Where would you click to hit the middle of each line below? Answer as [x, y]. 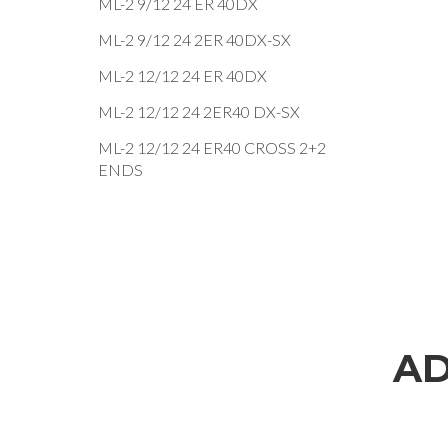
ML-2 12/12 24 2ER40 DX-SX [199, 111]
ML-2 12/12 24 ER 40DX [182, 75]
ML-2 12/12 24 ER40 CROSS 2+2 [212, 147]
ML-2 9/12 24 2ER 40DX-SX [194, 39]
